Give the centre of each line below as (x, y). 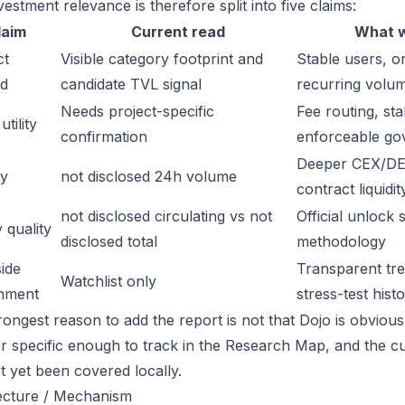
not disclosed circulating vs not (166, 216)
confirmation (104, 137)
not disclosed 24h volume (149, 176)
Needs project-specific (137, 111)
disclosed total (109, 241)
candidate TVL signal (131, 84)
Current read (178, 32)
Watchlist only (108, 281)
